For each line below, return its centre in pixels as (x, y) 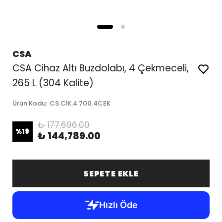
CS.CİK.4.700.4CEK (80, 103)
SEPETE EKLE (111, 173)
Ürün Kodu (29, 103)
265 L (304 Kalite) (53, 83)
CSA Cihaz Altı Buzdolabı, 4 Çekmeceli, (100, 68)
